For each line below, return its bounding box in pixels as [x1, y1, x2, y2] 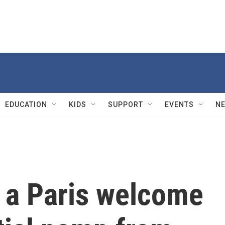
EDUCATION [5, 100, 47, 108]
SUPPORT [108, 100, 143, 108]
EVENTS [165, 100, 194, 108]
